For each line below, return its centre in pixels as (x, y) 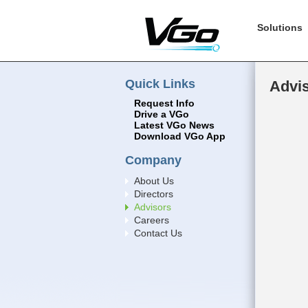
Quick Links (160, 84)
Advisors (153, 208)
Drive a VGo (162, 114)
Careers (152, 221)
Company (153, 159)
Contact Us (158, 233)
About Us (154, 181)
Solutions (280, 27)
